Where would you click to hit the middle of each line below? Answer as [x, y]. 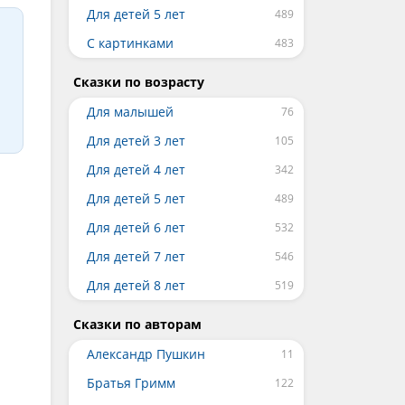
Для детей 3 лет [136, 141]
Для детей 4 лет [136, 170]
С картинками [130, 43]
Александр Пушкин [146, 354]
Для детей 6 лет [136, 227]
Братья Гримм [131, 383]
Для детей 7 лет [136, 256]
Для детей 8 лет [136, 285]
